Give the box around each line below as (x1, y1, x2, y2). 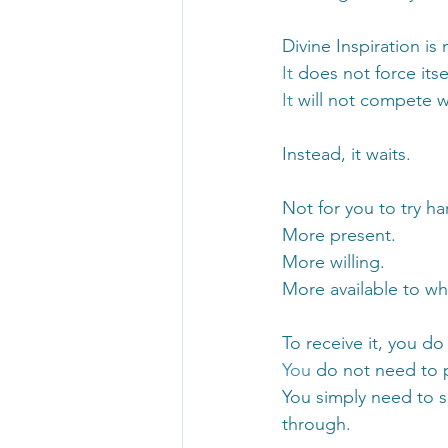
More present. (282, 223, 396, 246)
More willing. (282, 250, 385, 273)
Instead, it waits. (282, 142, 411, 165)
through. (282, 412, 351, 435)
